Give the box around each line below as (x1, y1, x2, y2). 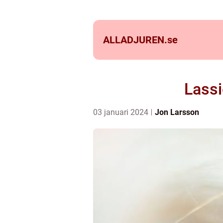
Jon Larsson (155, 108, 199, 117)
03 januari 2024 (93, 108, 150, 117)
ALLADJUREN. (103, 34, 167, 46)
